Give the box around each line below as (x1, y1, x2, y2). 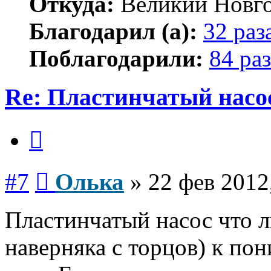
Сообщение (48, 163, 96, 174)
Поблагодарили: (29, 45, 203, 71)
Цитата (42, 122, 72, 132)
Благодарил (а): (29, 18, 197, 44)
